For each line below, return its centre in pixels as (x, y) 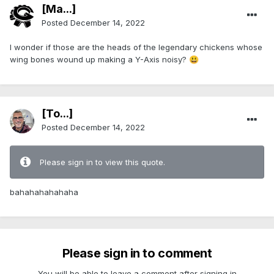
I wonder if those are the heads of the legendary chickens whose (136, 47)
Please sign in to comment (137, 254)
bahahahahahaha (44, 192)
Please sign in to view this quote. (102, 162)
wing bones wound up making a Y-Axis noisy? (99, 60)
